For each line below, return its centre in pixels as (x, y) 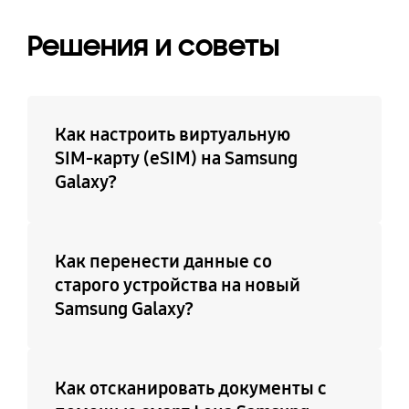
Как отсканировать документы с (190, 388)
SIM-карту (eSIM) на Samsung (176, 158)
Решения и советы (153, 46)
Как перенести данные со (163, 262)
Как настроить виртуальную (172, 135)
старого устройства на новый (177, 285)
